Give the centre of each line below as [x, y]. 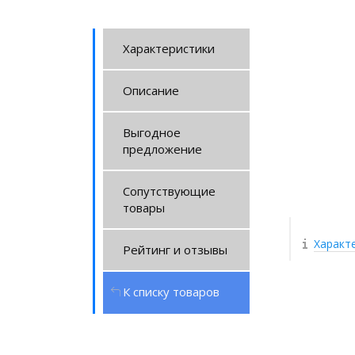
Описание [151, 90]
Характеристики [169, 48]
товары [144, 208]
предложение [162, 149]
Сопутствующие [169, 191]
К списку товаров [171, 292]
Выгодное [152, 132]
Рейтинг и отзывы [175, 250]
